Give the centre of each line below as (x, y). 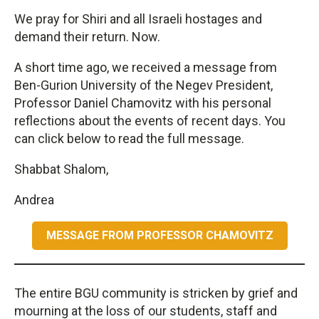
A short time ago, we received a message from (146, 67)
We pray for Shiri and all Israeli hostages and (138, 19)
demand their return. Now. (87, 36)
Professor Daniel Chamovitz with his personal (143, 103)
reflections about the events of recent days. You (150, 120)
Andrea (34, 199)
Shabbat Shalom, (61, 169)
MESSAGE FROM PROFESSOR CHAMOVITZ (159, 235)
